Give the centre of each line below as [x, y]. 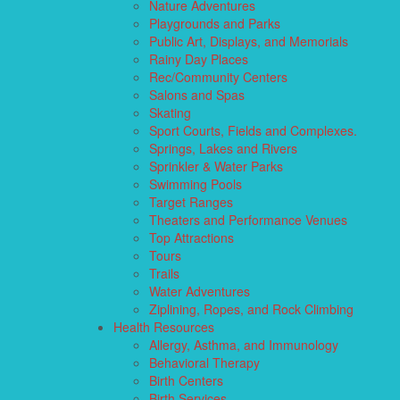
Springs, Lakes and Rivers [223, 148]
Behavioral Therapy [204, 362]
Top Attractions [192, 237]
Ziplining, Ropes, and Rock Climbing [251, 308]
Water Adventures [200, 291]
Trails [164, 273]
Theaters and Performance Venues [248, 219]
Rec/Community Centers [218, 76]
